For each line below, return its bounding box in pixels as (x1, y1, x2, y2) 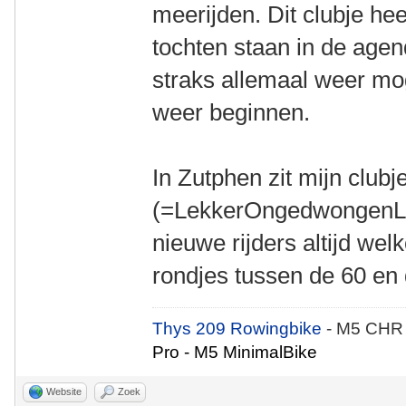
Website (46, 386, 82, 397)
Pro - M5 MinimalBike (152, 343, 318, 362)
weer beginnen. (152, 99, 311, 126)
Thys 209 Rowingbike (152, 319, 327, 338)
